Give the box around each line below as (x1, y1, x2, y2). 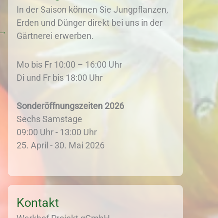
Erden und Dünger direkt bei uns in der (17, 18, 163, 28)
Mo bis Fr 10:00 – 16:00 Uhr (17, 59, 122, 70)
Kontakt (17, 195, 59, 210)
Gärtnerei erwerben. (17, 31, 94, 41)
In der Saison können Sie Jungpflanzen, (17, 4, 168, 15)
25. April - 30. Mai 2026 (17, 140, 105, 150)
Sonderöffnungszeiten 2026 (17, 101, 124, 111)
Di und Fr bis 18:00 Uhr (17, 72, 103, 83)
